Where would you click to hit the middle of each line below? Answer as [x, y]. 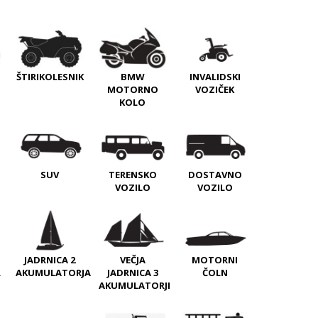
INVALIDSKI [215, 76]
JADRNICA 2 [50, 260]
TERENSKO [132, 175]
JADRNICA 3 [132, 273]
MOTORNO [132, 90]
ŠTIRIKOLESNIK [50, 77]
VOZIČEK [215, 89]
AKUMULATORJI [134, 286]
